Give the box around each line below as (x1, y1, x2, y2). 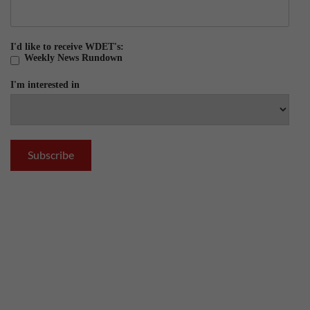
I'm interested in (10, 79, 80, 90)
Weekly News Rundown (24, 53, 122, 64)
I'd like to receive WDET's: (10, 42, 124, 53)
